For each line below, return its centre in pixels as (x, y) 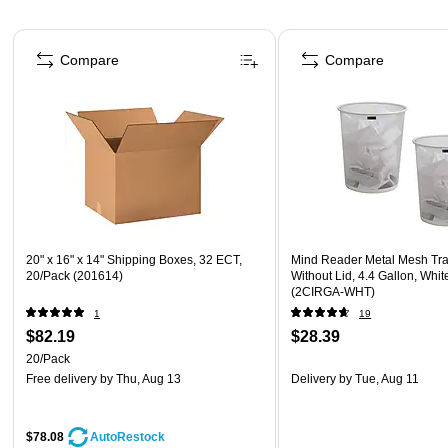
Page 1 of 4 (47, 34)
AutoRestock (127, 436)
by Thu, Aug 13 (139, 378)
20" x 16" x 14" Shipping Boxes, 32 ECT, (134, 259)
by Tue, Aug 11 (378, 378)
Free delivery (61, 378)
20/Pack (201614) (74, 275)
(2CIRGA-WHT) (333, 291)
